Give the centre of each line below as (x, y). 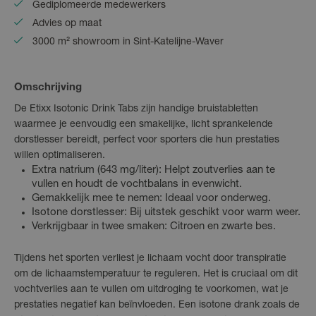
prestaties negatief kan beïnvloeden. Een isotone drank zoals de (157, 306)
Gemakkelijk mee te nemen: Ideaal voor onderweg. (151, 199)
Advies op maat (67, 24)
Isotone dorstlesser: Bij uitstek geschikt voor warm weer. (166, 213)
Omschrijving (48, 88)
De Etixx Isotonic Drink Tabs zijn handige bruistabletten (136, 110)
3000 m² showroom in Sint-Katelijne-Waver (128, 43)
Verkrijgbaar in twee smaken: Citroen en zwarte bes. (154, 227)
